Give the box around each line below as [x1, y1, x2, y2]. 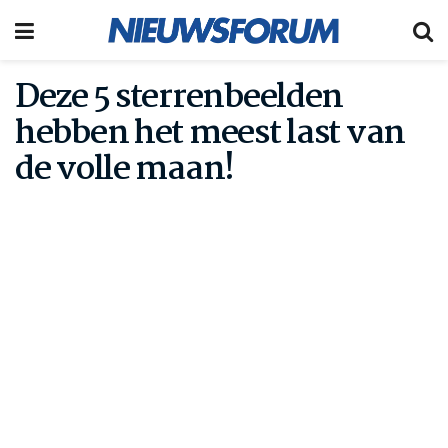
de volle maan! [15, 143, 235, 197]
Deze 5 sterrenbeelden [15, 71, 344, 125]
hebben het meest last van [15, 107, 405, 161]
